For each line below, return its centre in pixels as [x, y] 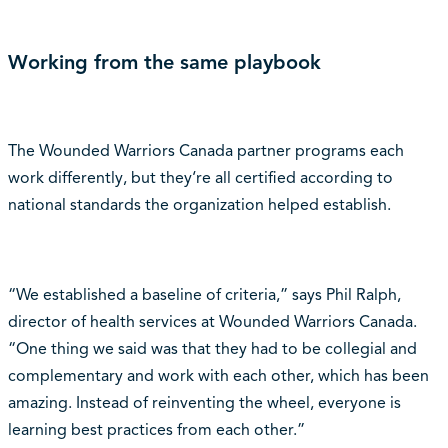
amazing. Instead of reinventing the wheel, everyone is [204, 402]
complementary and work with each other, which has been [218, 375]
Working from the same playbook [164, 62]
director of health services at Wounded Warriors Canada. [212, 321]
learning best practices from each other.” [156, 429]
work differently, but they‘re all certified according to [200, 177]
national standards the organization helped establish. [199, 204]
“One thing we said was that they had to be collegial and [212, 348]
